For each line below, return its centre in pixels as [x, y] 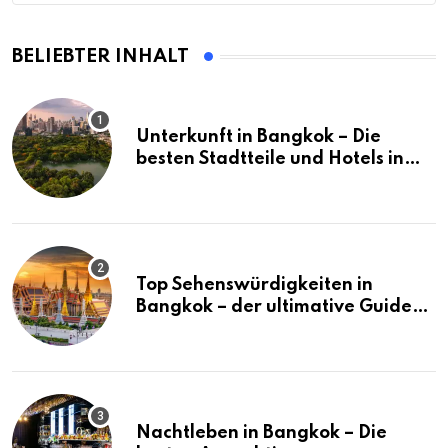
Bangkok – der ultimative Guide [274, 307]
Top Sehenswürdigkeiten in [254, 285]
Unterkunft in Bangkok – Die [258, 137]
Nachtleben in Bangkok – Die [261, 433]
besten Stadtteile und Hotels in [270, 159]
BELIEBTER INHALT [100, 57]
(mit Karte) [184, 329]
